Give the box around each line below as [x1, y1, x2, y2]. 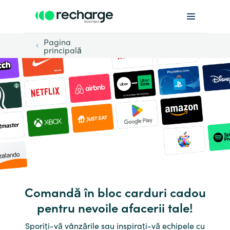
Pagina [43, 36, 71, 47]
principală [43, 44, 82, 55]
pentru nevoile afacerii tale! [37, 199, 193, 216]
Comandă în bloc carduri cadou [24, 183, 206, 201]
